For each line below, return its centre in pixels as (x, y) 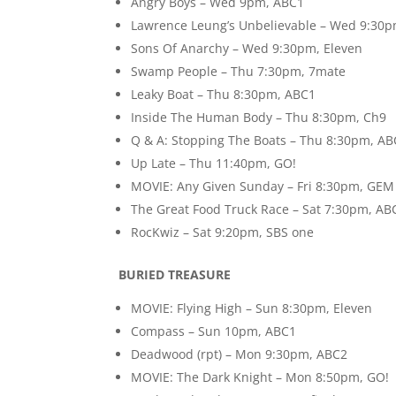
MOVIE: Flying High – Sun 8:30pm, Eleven (252, 308)
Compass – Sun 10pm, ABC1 (214, 331)
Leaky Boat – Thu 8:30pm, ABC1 (224, 95)
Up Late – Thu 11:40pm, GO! (214, 164)
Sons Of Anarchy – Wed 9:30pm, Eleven (247, 49)
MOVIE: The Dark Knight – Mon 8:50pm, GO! (260, 377)
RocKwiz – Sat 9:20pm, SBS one (223, 232)
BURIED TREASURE (175, 275)
